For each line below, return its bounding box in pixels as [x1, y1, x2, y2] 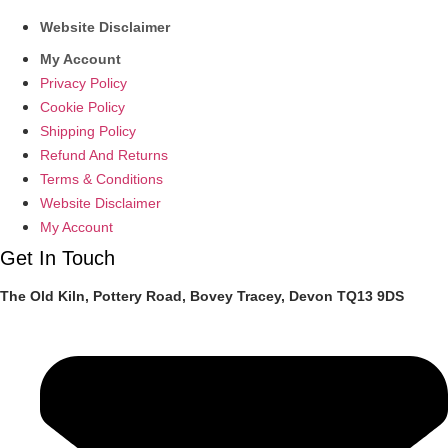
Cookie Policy [40, 98, 125, 115]
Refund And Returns [40, 146, 168, 163]
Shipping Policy [40, 122, 136, 139]
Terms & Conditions [40, 170, 163, 187]
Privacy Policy [40, 74, 127, 91]
